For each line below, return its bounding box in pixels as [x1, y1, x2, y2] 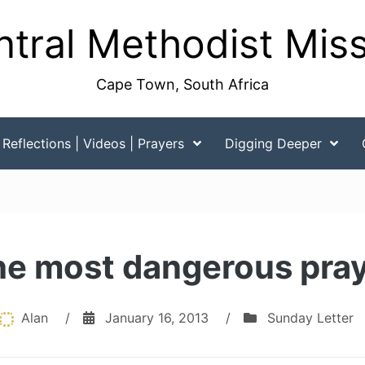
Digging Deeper [224, 135, 322, 152]
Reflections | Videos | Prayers [2, 135, 184, 152]
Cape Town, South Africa [96, 76, 269, 93]
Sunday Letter [267, 310, 354, 326]
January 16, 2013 [105, 310, 209, 326]
